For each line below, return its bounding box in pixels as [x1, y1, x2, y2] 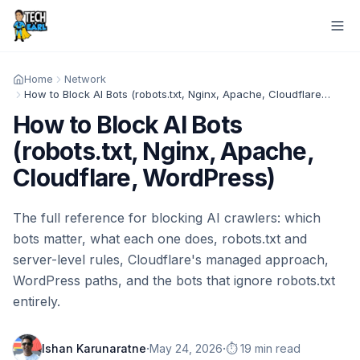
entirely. [13, 293, 60, 309]
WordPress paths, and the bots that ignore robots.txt [13, 272, 335, 288]
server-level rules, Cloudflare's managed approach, [13, 252, 329, 268]
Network [64, 72, 106, 85]
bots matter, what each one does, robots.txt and [13, 231, 307, 247]
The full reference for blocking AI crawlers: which [13, 210, 321, 226]
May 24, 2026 [149, 342, 223, 355]
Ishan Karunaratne [42, 342, 146, 355]
